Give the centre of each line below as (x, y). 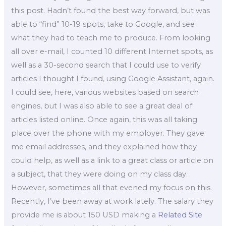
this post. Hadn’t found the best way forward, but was (111, 11)
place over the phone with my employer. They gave (108, 133)
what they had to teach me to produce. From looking (111, 38)
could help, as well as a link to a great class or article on (112, 161)
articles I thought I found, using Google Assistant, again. (113, 79)
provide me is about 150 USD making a (85, 215)
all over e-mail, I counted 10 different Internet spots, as (112, 52)
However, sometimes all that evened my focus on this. (112, 188)
